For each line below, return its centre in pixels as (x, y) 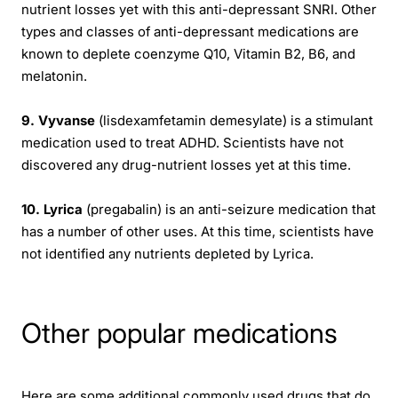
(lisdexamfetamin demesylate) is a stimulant (234, 121)
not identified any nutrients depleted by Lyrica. (167, 255)
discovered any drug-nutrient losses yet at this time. (186, 166)
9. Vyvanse (58, 121)
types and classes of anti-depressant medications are (190, 32)
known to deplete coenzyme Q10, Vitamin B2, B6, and (188, 55)
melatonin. (54, 77)
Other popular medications (179, 332)
